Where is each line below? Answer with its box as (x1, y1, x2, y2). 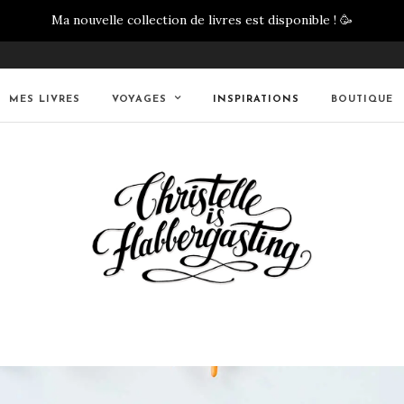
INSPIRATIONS (213, 94, 299, 105)
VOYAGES (112, 94, 167, 105)
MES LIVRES (9, 94, 80, 105)
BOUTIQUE (331, 94, 393, 105)
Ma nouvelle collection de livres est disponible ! (51, 12, 336, 29)
